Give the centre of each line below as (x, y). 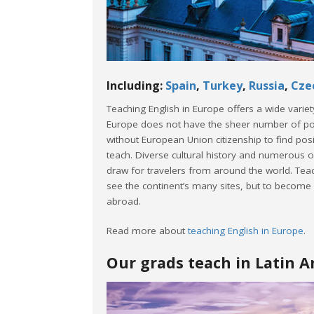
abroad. (124, 201)
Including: (136, 85)
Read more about (147, 230)
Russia (267, 85)
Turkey (223, 85)
